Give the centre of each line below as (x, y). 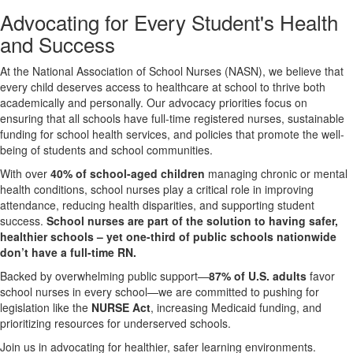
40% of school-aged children (128, 173)
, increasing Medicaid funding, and (236, 307)
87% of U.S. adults (258, 276)
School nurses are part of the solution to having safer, (192, 221)
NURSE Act (121, 307)
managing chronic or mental (276, 173)
